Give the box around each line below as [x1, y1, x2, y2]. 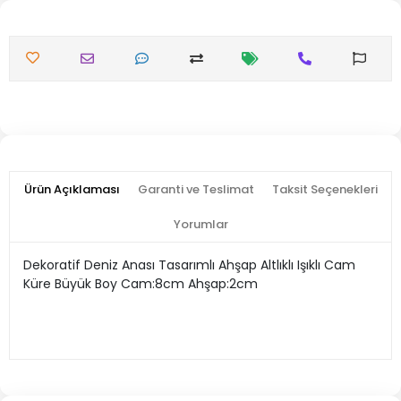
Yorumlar [173, 216, 228, 233]
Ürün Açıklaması [23, 181, 120, 198]
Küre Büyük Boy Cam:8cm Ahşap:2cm [23, 275, 258, 293]
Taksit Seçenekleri [271, 181, 378, 198]
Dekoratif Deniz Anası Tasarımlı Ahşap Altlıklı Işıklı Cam [23, 256, 355, 274]
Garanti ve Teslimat [137, 181, 254, 198]
